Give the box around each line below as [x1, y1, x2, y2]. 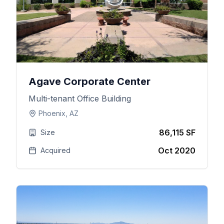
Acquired [40, 146, 70, 154]
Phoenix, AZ [38, 109, 78, 117]
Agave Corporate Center [28, 75, 150, 87]
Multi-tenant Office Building [28, 93, 131, 103]
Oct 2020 [157, 145, 195, 155]
